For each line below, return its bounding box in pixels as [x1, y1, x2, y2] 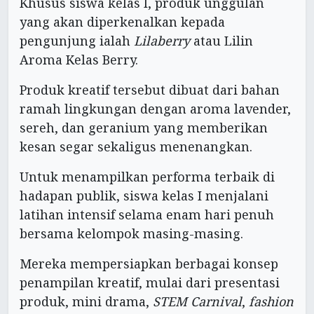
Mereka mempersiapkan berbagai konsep [20, 254, 278, 272]
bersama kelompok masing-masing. [20, 224, 243, 242]
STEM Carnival [153, 292, 242, 310]
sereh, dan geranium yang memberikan [20, 118, 268, 136]
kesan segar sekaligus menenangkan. [20, 137, 252, 155]
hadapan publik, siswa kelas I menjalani [20, 186, 268, 204]
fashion [249, 292, 294, 310]
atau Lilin [190, 32, 253, 49]
